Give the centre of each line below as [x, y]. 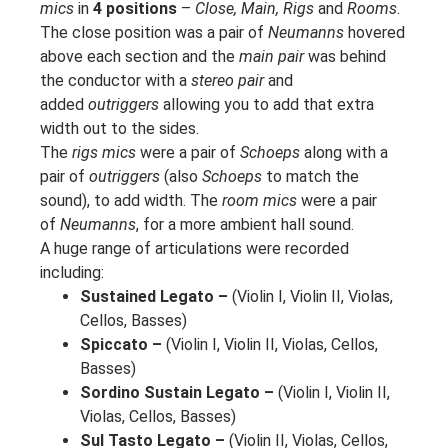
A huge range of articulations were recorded [194, 249]
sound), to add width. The [131, 201]
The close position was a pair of [154, 33]
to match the [310, 177]
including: [72, 273]
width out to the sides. [119, 129]
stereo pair [225, 81]
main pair [271, 57]
